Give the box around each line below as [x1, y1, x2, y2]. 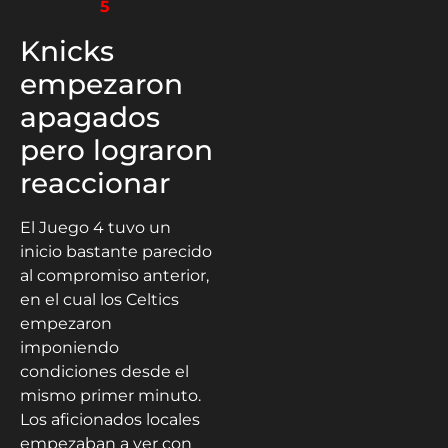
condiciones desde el [20, 362, 189, 382]
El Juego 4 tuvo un [20, 218, 171, 238]
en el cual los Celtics [20, 290, 179, 310]
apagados [20, 100, 160, 135]
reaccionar [20, 166, 170, 201]
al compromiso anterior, [20, 266, 209, 286]
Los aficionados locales [20, 410, 200, 430]
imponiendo [20, 338, 119, 358]
